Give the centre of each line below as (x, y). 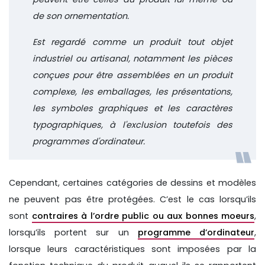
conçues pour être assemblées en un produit (132, 75)
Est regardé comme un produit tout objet (132, 42)
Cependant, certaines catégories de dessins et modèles (132, 182)
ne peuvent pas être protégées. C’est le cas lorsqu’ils (132, 199)
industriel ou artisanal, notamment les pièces (132, 58)
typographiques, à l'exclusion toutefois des (132, 125)
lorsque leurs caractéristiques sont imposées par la (132, 249)
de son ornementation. (81, 16)
